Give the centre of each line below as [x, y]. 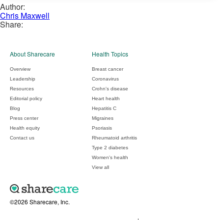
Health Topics [110, 54]
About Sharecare [32, 54]
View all [100, 167]
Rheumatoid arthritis [114, 137]
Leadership [23, 79]
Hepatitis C [104, 108]
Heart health [106, 98]
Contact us [22, 137]
